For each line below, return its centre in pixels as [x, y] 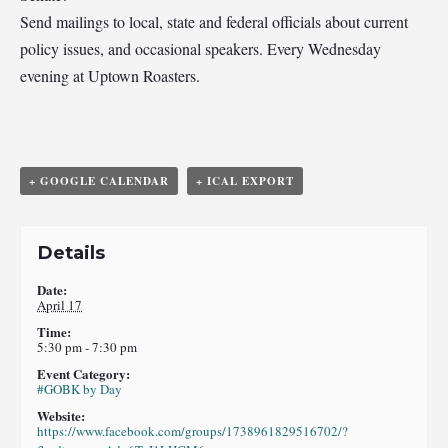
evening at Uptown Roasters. [110, 75]
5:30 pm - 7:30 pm [87, 347]
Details [71, 253]
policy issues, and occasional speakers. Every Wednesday [200, 48]
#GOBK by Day [80, 389]
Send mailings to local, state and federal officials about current [214, 21]
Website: [61, 416]
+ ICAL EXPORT [245, 181]
